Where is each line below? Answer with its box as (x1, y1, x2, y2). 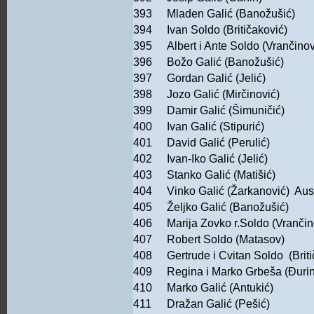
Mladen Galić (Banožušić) (167, 8, 295, 20)
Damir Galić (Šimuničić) (167, 104, 285, 117)
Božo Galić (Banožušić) (167, 56, 284, 69)
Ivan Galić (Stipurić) (167, 121, 264, 133)
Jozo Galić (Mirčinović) (167, 88, 280, 101)
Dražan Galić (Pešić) (167, 298, 270, 310)
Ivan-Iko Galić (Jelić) (167, 153, 268, 165)
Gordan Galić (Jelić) (167, 72, 266, 85)
